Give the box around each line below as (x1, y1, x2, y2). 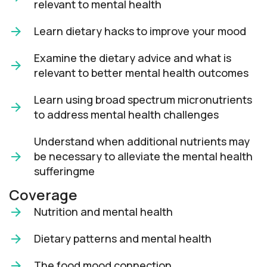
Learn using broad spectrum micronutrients (34, 92, 252, 107)
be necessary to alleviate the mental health (34, 149, 253, 164)
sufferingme (34, 164, 95, 179)
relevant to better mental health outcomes (34, 66, 249, 80)
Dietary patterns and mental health (34, 231, 212, 246)
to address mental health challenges (34, 107, 219, 122)
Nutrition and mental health (34, 204, 173, 219)
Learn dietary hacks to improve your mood (34, 24, 246, 39)
